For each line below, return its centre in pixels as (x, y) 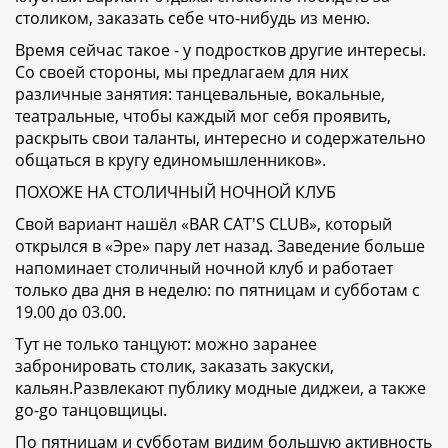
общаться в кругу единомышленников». (174, 160)
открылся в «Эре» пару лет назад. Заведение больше (220, 246)
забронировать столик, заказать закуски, (174, 366)
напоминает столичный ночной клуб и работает (204, 268)
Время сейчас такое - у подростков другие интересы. (220, 50)
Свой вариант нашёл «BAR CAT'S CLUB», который (203, 224)
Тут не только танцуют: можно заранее (166, 344)
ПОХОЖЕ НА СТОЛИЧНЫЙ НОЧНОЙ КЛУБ (175, 192)
